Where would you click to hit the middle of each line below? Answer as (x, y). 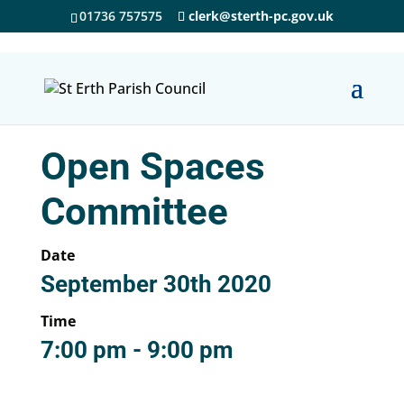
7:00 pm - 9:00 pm (137, 350)
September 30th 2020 (156, 284)
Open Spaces (152, 166)
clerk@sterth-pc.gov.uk (261, 15)
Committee (134, 211)
